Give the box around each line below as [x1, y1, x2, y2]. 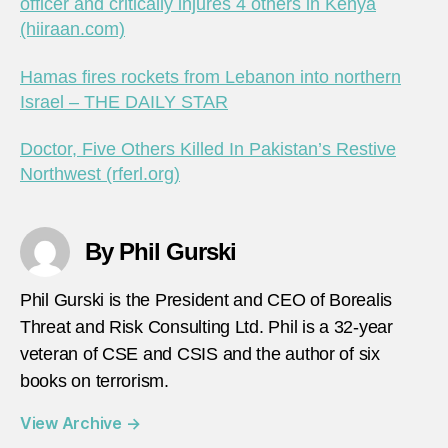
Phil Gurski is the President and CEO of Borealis [20, 290, 393, 311]
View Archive [20, 413, 126, 434]
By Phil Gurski [85, 238, 237, 266]
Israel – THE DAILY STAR [20, 91, 228, 112]
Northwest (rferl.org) [20, 164, 180, 185]
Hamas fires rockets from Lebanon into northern [20, 66, 401, 87]
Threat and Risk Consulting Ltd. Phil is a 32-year [20, 317, 393, 338]
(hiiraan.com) [20, 19, 125, 40]
